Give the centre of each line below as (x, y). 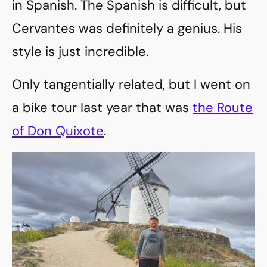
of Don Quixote (58, 131)
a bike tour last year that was (102, 108)
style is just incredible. (80, 52)
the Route (223, 108)
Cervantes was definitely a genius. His (127, 28)
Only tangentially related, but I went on (131, 84)
